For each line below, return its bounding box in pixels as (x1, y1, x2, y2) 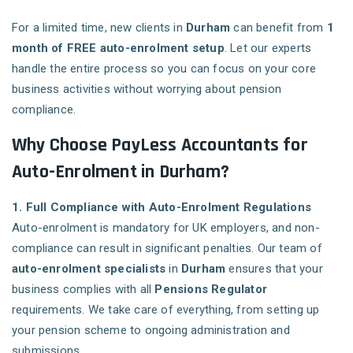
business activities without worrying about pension (12, 82, 282, 97)
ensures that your (225, 262, 323, 277)
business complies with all (12, 282, 155, 297)
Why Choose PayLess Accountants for (12, 133, 308, 158)
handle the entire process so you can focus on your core (12, 61, 317, 76)
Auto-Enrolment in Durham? (12, 160, 229, 184)
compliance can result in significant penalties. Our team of (12, 241, 322, 256)
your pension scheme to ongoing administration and (12, 323, 290, 338)
